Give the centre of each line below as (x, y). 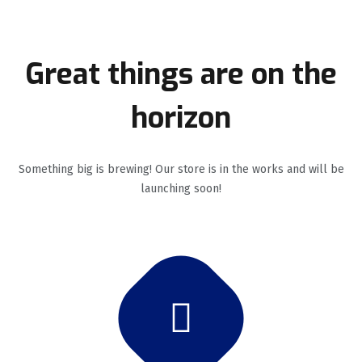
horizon (181, 118)
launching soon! (181, 188)
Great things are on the (181, 74)
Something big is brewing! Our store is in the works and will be (181, 169)
